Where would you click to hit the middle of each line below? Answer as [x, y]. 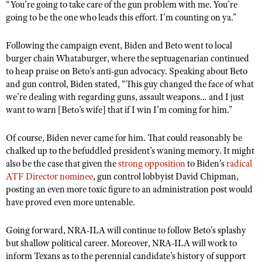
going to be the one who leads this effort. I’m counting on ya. [119, 18]
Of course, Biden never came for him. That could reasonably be [124, 138]
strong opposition [152, 164]
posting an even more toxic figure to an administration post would [129, 189]
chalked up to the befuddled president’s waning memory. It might [130, 151]
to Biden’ [203, 164]
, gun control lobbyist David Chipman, [166, 177]
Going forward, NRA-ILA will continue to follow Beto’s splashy [126, 230]
